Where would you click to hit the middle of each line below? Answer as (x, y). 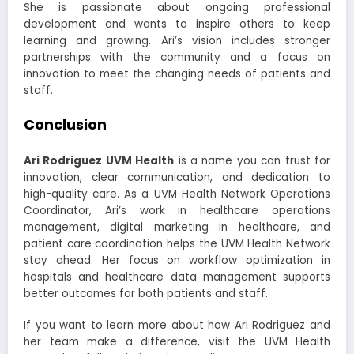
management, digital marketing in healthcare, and (177, 228)
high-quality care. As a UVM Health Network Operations (177, 194)
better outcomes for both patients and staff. (146, 294)
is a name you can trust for (252, 161)
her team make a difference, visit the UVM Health (177, 342)
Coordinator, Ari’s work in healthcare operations (177, 211)
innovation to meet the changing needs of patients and (177, 73)
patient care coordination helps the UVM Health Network (177, 244)
